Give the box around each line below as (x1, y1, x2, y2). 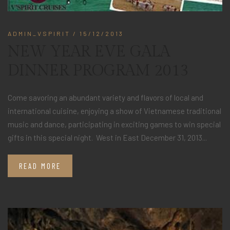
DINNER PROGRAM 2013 (8, 62, 189, 81)
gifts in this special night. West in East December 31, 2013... (8, 133, 207, 143)
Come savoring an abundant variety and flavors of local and (8, 93, 203, 103)
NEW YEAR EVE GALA (8, 43, 170, 62)
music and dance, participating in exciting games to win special (8, 120, 221, 129)
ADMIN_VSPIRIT (8, 30, 70, 37)
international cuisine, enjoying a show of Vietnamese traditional (8, 106, 221, 116)
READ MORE (19, 161, 61, 171)
